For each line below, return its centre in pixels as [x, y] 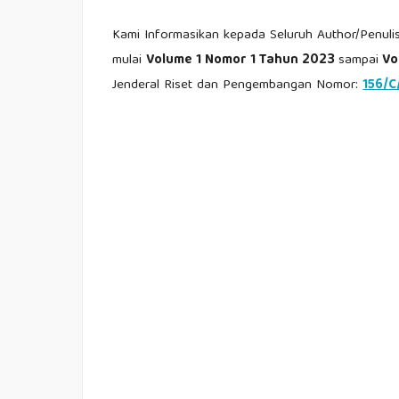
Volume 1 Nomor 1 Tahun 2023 [243, 60]
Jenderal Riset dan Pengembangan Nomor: [238, 85]
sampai [359, 60]
